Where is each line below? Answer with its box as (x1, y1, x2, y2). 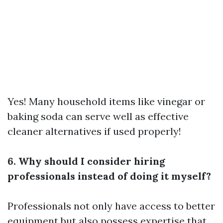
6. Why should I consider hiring (7, 155, 165, 167)
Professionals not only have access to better (7, 200, 215, 212)
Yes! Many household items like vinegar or (7, 95, 205, 108)
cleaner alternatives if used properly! (7, 125, 181, 137)
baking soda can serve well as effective (7, 110, 189, 122)
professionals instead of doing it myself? (7, 170, 211, 182)
